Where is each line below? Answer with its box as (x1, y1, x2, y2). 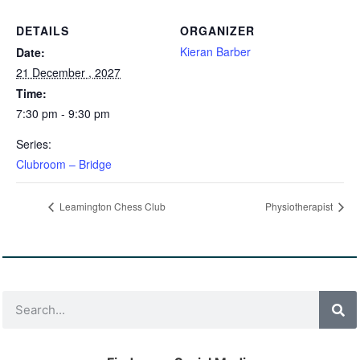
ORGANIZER (180, 22, 255, 39)
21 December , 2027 (16, 64, 121, 80)
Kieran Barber (180, 43, 251, 59)
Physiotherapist (265, 199, 335, 214)
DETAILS (16, 22, 69, 39)
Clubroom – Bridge (16, 156, 112, 172)
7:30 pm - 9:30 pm (16, 105, 110, 121)
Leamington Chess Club (57, 199, 166, 214)
